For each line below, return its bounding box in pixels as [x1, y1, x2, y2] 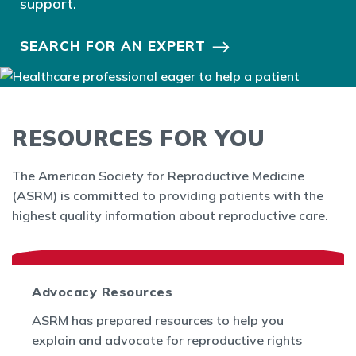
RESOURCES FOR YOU [12, 123, 265, 152]
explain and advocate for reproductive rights [32, 331, 302, 348]
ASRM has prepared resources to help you [32, 311, 284, 328]
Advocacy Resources [32, 283, 172, 300]
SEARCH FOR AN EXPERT [20, 37, 206, 54]
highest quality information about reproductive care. [12, 207, 328, 223]
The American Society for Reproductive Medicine [12, 167, 304, 184]
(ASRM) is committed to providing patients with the [12, 187, 323, 203]
